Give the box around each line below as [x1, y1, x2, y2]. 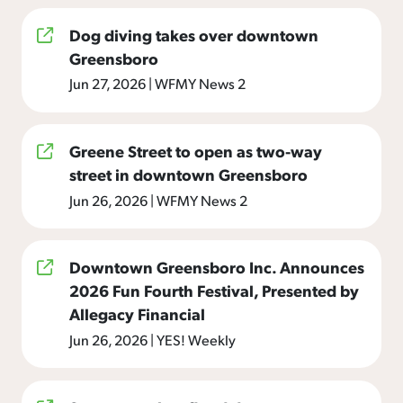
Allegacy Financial [69, 303, 205, 325]
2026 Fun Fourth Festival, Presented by [69, 280, 359, 301]
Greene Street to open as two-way [69, 140, 322, 162]
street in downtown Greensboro [69, 164, 308, 185]
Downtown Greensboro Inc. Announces [69, 256, 364, 278]
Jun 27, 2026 [69, 74, 148, 94]
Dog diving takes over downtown [69, 23, 318, 45]
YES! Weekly [154, 330, 236, 350]
